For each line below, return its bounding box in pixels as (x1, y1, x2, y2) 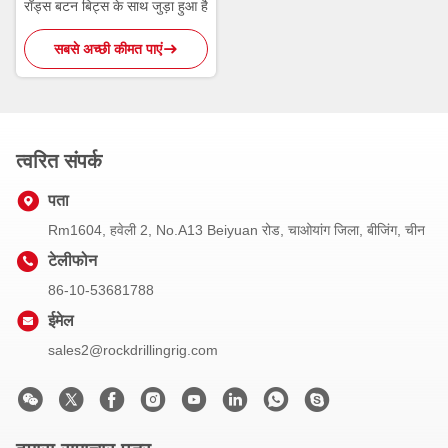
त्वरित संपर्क (16, 149, 102, 172)
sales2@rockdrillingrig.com (48, 341, 218, 358)
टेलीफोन (48, 251, 97, 269)
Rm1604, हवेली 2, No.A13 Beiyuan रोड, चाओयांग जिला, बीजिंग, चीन (48, 221, 425, 238)
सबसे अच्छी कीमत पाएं (54, 40, 162, 57)
